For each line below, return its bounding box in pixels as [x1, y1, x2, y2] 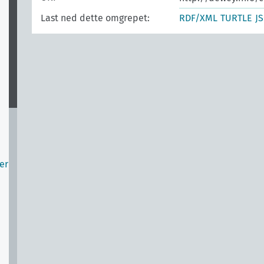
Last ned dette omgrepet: [41, 12, 150, 24]
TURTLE [220, 12, 252, 24]
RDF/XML [179, 12, 217, 24]
